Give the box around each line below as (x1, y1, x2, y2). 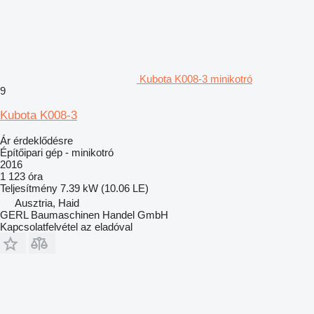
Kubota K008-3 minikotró (139, 72, 252, 85)
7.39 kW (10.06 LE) (60, 182, 149, 194)
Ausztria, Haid (15, 196, 79, 209)
